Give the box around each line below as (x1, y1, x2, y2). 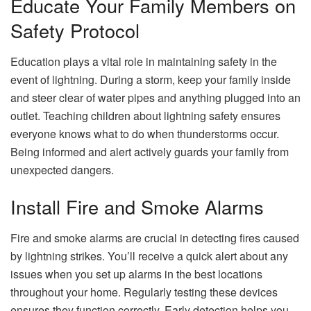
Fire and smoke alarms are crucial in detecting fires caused (10, 229, 299, 246)
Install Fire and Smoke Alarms (10, 193, 264, 221)
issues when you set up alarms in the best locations (10, 265, 262, 282)
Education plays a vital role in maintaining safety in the (10, 53, 277, 69)
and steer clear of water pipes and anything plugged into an (10, 89, 301, 106)
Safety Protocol (10, 16, 140, 44)
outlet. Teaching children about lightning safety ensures (10, 107, 280, 124)
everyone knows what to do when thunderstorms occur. (10, 125, 279, 142)
